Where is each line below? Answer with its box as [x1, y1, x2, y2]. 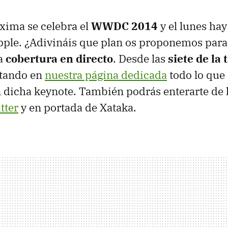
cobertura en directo [6, 51, 113, 66]
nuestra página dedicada [45, 68, 167, 82]
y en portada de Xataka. [18, 100, 136, 115]
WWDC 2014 [91, 19, 158, 33]
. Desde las [113, 51, 168, 66]
